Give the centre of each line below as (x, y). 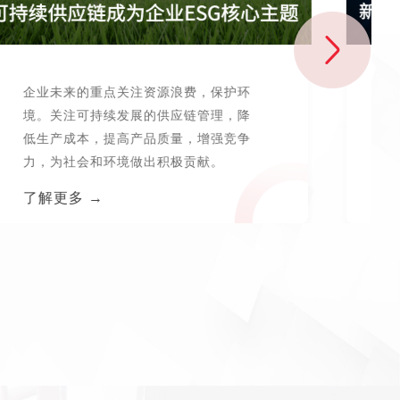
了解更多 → (91, 198)
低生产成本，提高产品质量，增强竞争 (164, 138)
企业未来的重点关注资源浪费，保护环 (164, 92)
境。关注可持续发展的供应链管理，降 (164, 115)
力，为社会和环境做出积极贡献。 (151, 162)
